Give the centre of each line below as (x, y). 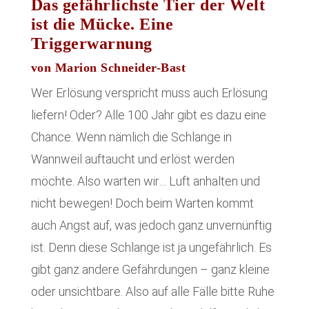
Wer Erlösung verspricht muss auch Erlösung (149, 93)
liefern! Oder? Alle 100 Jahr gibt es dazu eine (148, 115)
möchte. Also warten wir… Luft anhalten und (145, 181)
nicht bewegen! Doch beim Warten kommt (142, 203)
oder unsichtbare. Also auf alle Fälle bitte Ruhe (152, 292)
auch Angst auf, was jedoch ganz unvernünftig (151, 226)
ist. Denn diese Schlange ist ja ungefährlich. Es (151, 248)
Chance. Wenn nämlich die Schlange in (131, 137)
